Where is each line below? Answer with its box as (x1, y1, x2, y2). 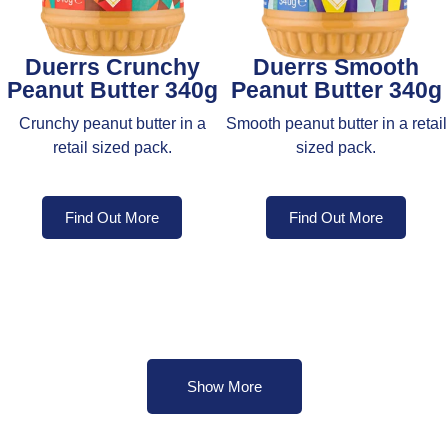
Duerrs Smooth (253, 53, 419, 80)
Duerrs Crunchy (24, 53, 200, 80)
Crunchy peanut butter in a (18, 114, 206, 132)
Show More (186, 377, 262, 395)
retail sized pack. (52, 138, 172, 156)
